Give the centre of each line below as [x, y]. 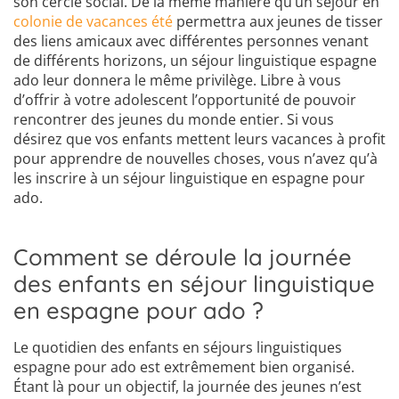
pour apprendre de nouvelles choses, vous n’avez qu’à [195, 159]
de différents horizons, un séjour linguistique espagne [195, 61]
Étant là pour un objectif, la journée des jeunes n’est [187, 387]
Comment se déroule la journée [183, 257]
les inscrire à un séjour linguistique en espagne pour [189, 179]
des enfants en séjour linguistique [194, 284]
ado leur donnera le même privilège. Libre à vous [177, 81]
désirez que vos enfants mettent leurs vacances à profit [199, 139]
